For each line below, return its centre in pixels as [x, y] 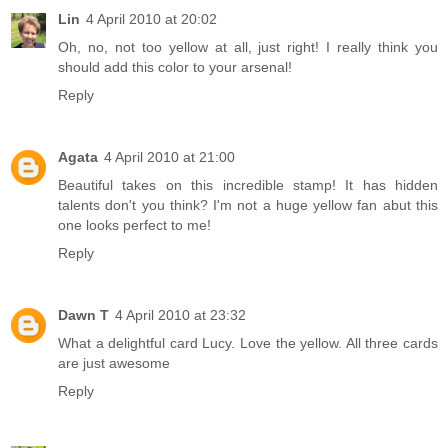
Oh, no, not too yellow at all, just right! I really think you [248, 46]
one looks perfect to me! [134, 224]
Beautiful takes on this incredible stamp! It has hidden [248, 184]
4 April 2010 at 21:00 [169, 156]
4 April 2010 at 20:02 [151, 18]
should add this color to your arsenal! [175, 66]
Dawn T [83, 314]
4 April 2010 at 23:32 [180, 314]
